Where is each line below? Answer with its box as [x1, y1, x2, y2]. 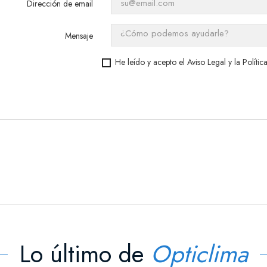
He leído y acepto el [115, 56, 188, 68]
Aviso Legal [187, 56, 226, 68]
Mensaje [65, 30, 94, 42]
